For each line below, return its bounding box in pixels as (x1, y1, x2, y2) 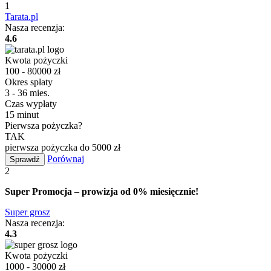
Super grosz (5, 206, 50, 217)
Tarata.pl (5, 11, 38, 22)
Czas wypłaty (5, 98, 57, 109)
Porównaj (47, 153, 84, 164)
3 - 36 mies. (5, 87, 50, 98)
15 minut (5, 109, 39, 120)
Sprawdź (10, 154, 40, 164)
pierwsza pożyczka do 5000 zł (5, 142, 120, 152)
